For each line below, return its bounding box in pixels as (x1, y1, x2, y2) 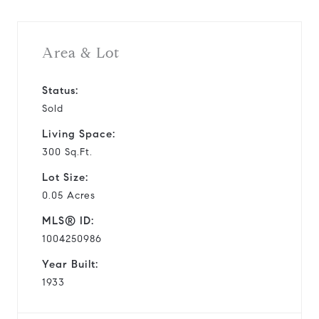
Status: (42, 83, 78, 97)
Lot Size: (42, 170, 88, 184)
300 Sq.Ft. (42, 145, 93, 158)
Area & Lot (42, 43, 120, 62)
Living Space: (42, 127, 115, 140)
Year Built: (42, 257, 98, 271)
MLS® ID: (42, 214, 94, 227)
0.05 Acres (42, 189, 95, 202)
